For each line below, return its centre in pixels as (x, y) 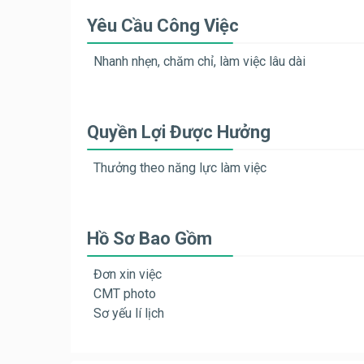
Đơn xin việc (128, 275)
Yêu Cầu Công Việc (163, 26)
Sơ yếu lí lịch (129, 314)
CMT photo (125, 294)
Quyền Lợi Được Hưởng (179, 132)
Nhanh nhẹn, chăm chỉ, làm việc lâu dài (199, 62)
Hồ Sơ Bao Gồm (149, 239)
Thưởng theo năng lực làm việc (180, 168)
